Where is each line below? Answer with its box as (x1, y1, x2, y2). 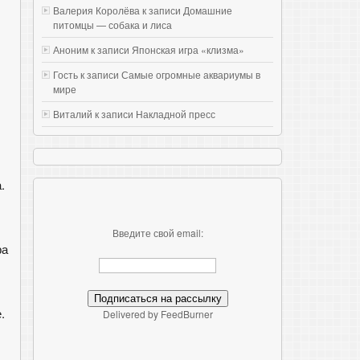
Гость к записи (53, 67, 121, 81)
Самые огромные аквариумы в (121, 67, 260, 81)
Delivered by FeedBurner (102, 307, 213, 321)
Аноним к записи (53, 43, 132, 56)
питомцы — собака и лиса (53, 18, 172, 31)
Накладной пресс (136, 107, 215, 121)
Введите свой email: (112, 226, 203, 239)
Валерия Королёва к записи (53, 3, 183, 17)
